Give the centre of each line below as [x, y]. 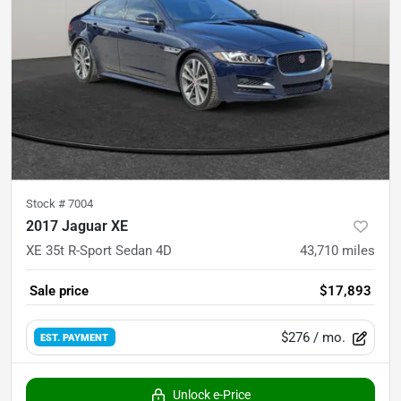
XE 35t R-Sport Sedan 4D [99, 250]
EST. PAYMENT [75, 338]
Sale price [59, 290]
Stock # [47, 203]
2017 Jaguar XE [77, 226]
